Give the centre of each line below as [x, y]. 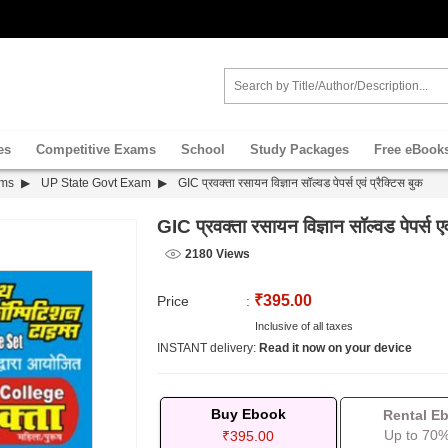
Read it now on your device [335, 347]
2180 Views [217, 253]
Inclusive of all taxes [302, 325]
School [203, 149]
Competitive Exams [96, 149]
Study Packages [299, 149]
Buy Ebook [248, 413]
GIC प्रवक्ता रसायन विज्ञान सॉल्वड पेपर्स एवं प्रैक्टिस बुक [299, 183]
